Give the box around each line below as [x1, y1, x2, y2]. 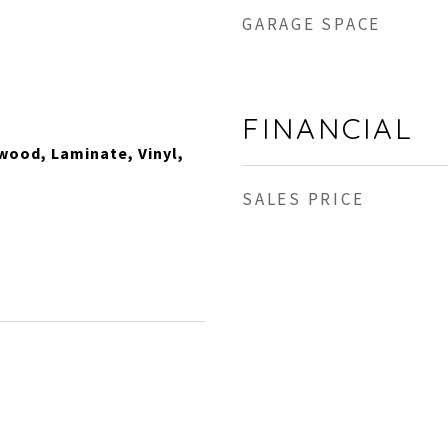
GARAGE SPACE [242, 13, 381, 35]
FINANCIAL [242, 110, 414, 146]
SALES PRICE [242, 188, 365, 210]
